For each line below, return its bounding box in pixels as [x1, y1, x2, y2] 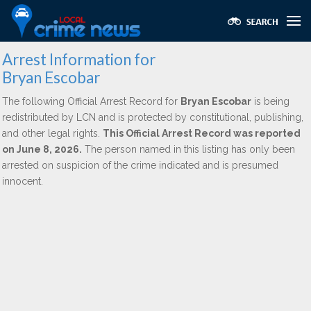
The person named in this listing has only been [82, 144, 295, 155]
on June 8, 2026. [2, 144, 82, 155]
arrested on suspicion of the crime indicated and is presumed [2, 160, 278, 171]
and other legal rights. [2, 128, 103, 139]
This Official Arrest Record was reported [103, 128, 301, 139]
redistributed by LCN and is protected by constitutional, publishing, [2, 112, 303, 123]
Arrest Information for [2, 50, 155, 69]
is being [251, 96, 289, 107]
